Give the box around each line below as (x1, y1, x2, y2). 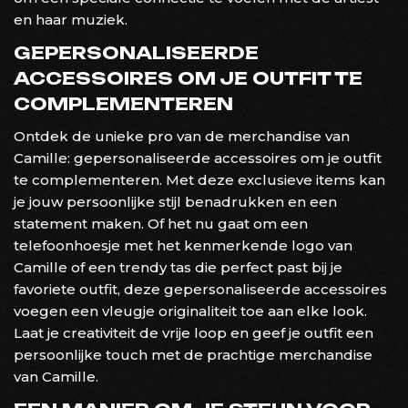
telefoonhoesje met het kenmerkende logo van (14, 236, 352, 254)
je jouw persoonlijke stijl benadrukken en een (14, 192, 337, 210)
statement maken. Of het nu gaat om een (14, 214, 308, 232)
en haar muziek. (14, 10, 127, 28)
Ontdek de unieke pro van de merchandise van (14, 127, 350, 145)
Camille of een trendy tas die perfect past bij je (14, 258, 342, 276)
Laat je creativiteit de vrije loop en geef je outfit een (14, 323, 373, 342)
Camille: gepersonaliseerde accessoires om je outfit (14, 148, 382, 167)
